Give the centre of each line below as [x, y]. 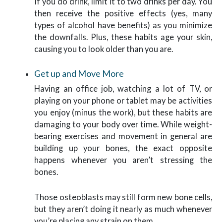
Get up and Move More [79, 74]
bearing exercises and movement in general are [123, 136]
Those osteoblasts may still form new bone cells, [123, 197]
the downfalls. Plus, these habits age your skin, [123, 37]
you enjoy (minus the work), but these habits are [123, 112]
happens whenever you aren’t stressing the [123, 160]
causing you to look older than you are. [104, 49]
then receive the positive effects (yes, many [123, 13]
